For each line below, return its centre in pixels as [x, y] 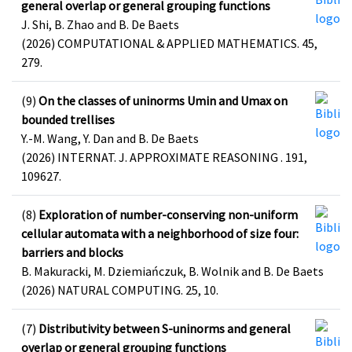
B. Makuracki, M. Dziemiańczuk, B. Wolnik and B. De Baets [172, 271]
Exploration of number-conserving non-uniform [168, 214]
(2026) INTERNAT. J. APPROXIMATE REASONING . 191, [164, 157]
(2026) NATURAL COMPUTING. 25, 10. [120, 290]
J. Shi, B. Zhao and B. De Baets [100, 24]
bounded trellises [68, 119]
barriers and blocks [72, 252]
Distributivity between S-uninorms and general [165, 328]
